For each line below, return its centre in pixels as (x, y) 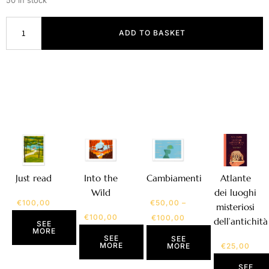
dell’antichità (241, 221)
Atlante (235, 178)
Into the (101, 178)
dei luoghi (235, 192)
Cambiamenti (174, 178)
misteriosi (235, 207)
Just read (34, 178)
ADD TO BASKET (152, 33)
